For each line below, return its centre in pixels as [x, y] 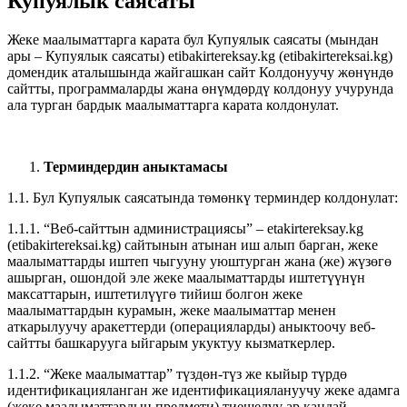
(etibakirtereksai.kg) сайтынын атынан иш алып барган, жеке [193, 244]
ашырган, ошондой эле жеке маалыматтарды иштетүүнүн [186, 277]
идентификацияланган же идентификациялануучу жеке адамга [203, 390]
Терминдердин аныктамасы [136, 166]
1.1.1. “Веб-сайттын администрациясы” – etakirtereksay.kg [185, 228]
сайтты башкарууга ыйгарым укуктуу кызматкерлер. [171, 342]
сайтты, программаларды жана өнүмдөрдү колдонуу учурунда [200, 88]
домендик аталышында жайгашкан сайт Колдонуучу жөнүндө [200, 72]
